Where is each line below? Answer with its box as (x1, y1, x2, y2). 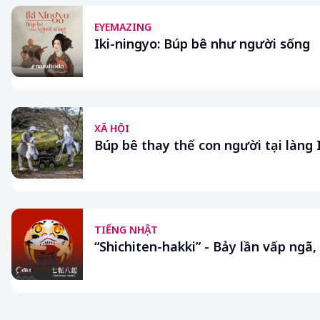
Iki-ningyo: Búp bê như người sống (94, 35, 310, 52)
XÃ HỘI (94, 121, 129, 135)
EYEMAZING (94, 20, 151, 34)
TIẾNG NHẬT (94, 223, 158, 236)
